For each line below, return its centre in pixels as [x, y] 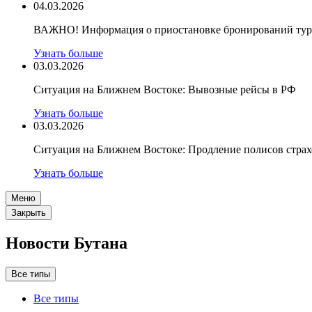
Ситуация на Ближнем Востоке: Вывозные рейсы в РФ [165, 89]
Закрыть [29, 213]
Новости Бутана [67, 243]
